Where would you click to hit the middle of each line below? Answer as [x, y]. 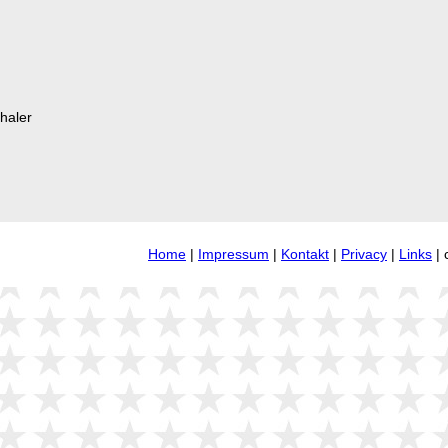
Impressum [233, 254]
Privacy [364, 254]
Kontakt [305, 254]
